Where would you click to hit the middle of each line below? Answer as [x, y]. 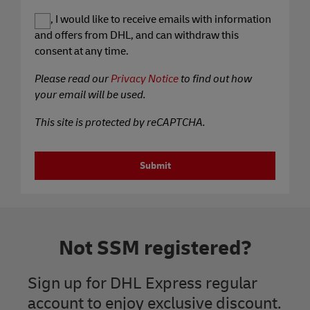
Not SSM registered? [155, 248]
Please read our [73, 79]
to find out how [215, 79]
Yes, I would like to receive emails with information [153, 19]
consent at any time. [82, 51]
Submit [155, 165]
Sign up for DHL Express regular [143, 283]
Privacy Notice [145, 79]
